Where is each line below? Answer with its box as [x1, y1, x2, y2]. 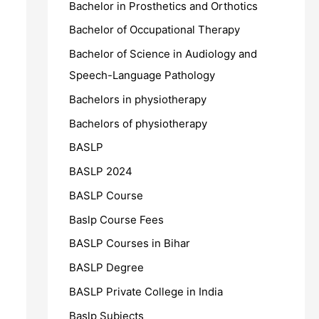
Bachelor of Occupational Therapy [68, 23, 240, 37]
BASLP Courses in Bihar [68, 236, 190, 251]
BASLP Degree [68, 261, 144, 275]
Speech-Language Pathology [68, 68, 215, 83]
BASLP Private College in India [68, 284, 223, 298]
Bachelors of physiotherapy [68, 116, 207, 130]
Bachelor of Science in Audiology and [68, 47, 257, 61]
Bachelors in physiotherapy [68, 92, 206, 106]
